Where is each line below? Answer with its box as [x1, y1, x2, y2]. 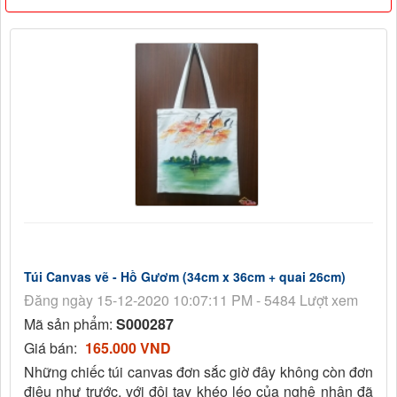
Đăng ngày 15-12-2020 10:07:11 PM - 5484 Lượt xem [24, 290, 358, 311]
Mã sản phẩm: [24, 314, 116, 335]
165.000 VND [85, 338, 171, 359]
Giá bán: [24, 338, 81, 359]
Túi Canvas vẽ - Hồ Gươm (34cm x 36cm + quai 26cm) [24, 268, 346, 286]
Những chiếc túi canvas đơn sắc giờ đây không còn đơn [24, 362, 373, 383]
